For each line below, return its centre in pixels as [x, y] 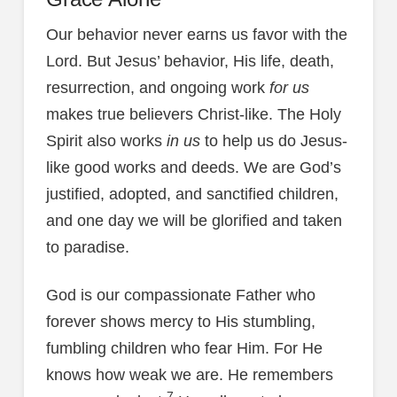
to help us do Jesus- [273, 141]
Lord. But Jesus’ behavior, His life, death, [190, 62]
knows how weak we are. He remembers [189, 374]
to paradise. [87, 248]
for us [289, 88]
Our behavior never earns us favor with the [196, 35]
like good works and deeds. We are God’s [193, 168]
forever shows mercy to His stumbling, [180, 321]
